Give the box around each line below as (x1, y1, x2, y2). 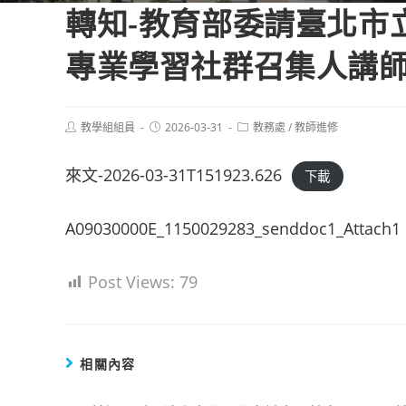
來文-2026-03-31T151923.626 (65, 164, 282, 186)
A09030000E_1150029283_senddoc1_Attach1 (65, 217, 401, 239)
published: (149, 132, 200, 148)
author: (64, 132, 101, 148)
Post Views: (88, 271, 175, 293)
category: (237, 132, 284, 148)
